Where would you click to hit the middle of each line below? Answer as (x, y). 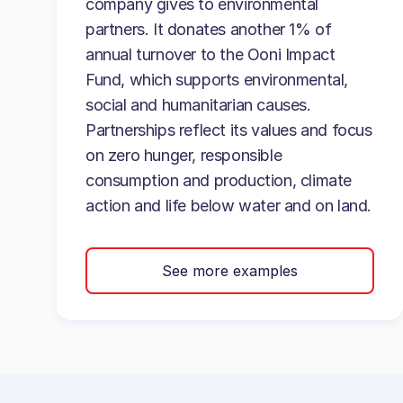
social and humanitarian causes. (198, 105)
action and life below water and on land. (229, 206)
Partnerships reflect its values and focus (229, 130)
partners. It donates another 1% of (209, 29)
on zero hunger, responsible (184, 155)
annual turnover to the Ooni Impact (210, 54)
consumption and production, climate (219, 180)
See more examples (229, 270)
